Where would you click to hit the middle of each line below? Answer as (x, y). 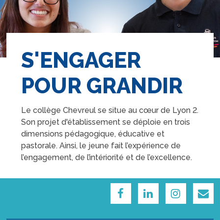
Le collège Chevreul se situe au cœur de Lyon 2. (110, 110)
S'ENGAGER (81, 60)
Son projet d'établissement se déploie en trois (106, 122)
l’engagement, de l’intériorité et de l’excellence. (107, 157)
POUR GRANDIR (102, 86)
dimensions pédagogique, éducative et (93, 134)
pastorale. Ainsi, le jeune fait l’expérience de (101, 146)
